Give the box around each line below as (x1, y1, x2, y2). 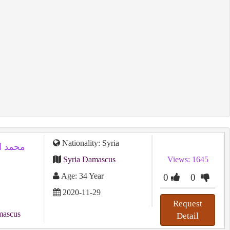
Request (173, 199, 203, 208)
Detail (177, 211, 199, 221)
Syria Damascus (63, 155, 116, 164)
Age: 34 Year (59, 171, 104, 180)
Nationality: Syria (60, 139, 119, 147)
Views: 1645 (167, 155, 208, 164)
